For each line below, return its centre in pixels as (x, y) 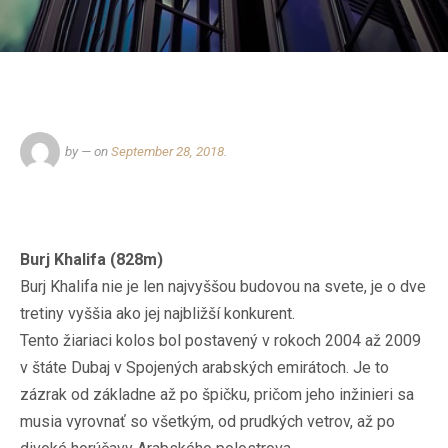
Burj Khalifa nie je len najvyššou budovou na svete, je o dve (223, 286)
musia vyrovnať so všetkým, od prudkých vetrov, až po (207, 421)
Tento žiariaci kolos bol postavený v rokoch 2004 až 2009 (220, 340)
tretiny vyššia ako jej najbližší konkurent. (157, 313)
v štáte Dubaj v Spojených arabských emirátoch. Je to (204, 367)
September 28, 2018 (167, 151)
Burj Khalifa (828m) (91, 259)
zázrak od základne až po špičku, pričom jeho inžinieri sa (217, 394)
